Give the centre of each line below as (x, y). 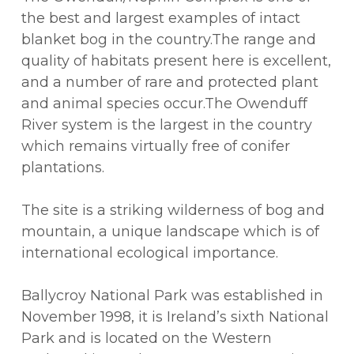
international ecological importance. (149, 253)
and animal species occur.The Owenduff (164, 104)
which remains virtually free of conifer (155, 147)
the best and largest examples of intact (160, 19)
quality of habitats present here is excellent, (176, 61)
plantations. (62, 168)
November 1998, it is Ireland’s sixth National (175, 317)
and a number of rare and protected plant (169, 83)
